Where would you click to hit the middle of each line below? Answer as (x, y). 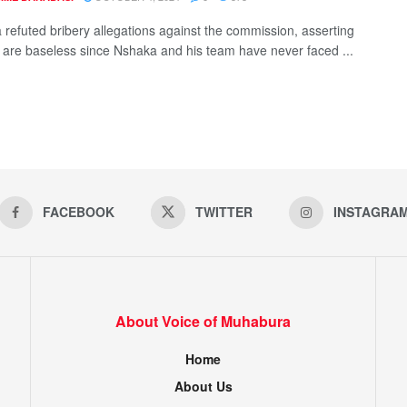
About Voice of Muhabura (203, 321)
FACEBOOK (78, 211)
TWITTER (223, 211)
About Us (203, 386)
